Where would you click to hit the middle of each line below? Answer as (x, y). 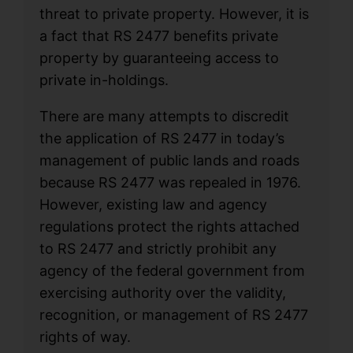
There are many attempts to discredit (165, 116)
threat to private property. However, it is (175, 13)
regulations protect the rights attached (170, 226)
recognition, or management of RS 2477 (174, 314)
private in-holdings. (104, 80)
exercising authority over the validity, (163, 292)
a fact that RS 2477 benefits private (159, 35)
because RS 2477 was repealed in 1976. (171, 182)
